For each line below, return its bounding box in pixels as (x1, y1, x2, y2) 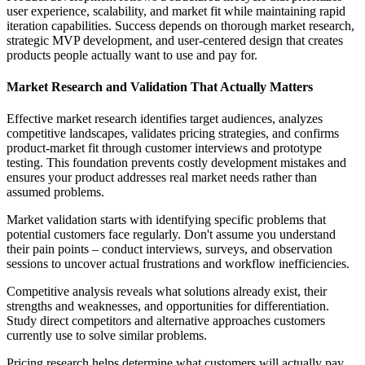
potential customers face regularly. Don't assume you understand (7, 227, 336, 242)
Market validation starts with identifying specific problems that (7, 213, 326, 227)
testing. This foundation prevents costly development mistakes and (7, 156, 346, 170)
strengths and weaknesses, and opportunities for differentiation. (7, 299, 329, 314)
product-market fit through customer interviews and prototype (7, 141, 322, 156)
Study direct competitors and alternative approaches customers (7, 314, 325, 328)
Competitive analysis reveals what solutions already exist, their (7, 284, 327, 299)
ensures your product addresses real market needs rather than (7, 170, 317, 185)
